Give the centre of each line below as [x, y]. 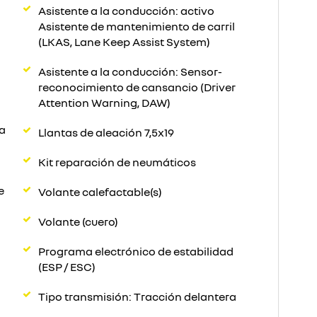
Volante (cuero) [78, 221]
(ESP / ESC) [67, 267]
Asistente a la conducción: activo [126, 11]
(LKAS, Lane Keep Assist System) [124, 42]
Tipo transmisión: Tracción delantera [137, 296]
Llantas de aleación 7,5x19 [106, 132]
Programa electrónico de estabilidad [136, 251]
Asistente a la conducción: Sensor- [130, 71]
